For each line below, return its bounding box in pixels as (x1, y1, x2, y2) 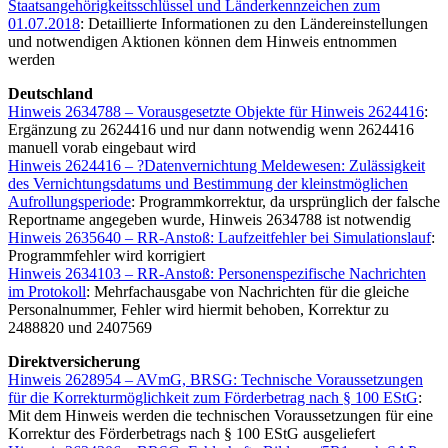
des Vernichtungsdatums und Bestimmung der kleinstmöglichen (8, 175, 408, 193)
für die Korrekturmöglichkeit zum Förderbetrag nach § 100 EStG (8, 389, 418, 407)
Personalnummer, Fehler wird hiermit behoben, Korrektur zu (8, 301, 389, 319)
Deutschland (8, 85, 93, 103)
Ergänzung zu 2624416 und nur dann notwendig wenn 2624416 (8, 121, 414, 139)
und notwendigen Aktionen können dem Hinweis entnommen (8, 33, 397, 51)
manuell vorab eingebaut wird (8, 139, 196, 157)
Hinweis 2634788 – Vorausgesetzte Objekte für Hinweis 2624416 (8, 103, 424, 121)
